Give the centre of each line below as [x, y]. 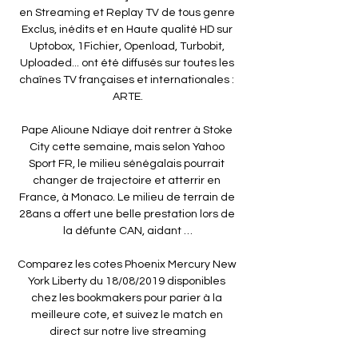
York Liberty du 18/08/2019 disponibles [127, 281]
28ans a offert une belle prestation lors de [127, 214]
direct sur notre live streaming [128, 331]
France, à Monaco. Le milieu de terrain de [127, 197]
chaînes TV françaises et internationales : [127, 80]
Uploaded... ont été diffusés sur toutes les [127, 63]
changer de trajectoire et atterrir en [127, 180]
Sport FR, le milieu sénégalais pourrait [127, 163]
